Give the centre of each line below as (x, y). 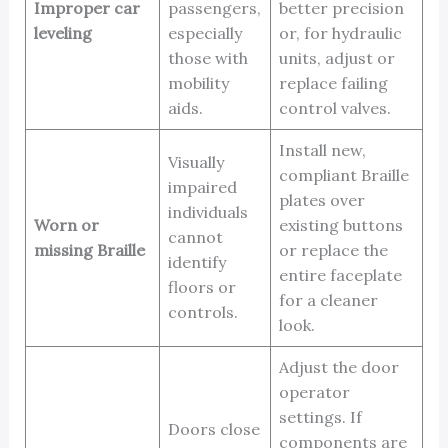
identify (196, 262)
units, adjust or (336, 58)
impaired (202, 187)
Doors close (213, 429)
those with (207, 58)
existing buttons (340, 225)
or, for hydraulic (340, 33)
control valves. (334, 108)
